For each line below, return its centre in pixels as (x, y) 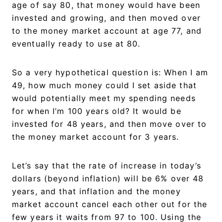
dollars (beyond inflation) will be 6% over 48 (108, 178)
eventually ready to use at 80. (76, 43)
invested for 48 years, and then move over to (110, 124)
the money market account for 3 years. (97, 137)
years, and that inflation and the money (96, 191)
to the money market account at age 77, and (107, 30)
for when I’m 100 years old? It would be (97, 111)
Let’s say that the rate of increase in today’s (107, 165)
